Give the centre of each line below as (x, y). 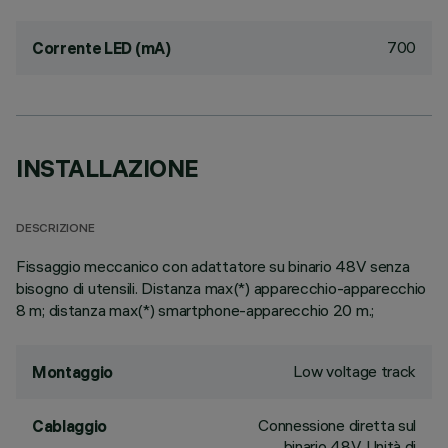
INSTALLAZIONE (107, 168)
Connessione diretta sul (337, 425)
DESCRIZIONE (55, 229)
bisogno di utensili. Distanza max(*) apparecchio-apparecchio (221, 288)
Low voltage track (354, 371)
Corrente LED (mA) (101, 48)
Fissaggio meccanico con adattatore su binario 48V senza (213, 266)
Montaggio (73, 372)
